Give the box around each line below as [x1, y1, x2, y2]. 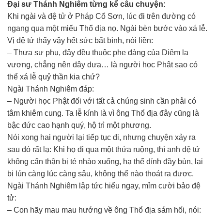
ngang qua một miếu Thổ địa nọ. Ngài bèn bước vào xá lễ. [7, 24, 207, 32]
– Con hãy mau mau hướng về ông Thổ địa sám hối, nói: [7, 206, 201, 214]
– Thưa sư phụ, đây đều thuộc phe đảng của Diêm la [7, 48, 188, 57]
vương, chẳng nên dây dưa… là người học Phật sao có [7, 61, 198, 69]
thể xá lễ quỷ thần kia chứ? [7, 73, 100, 81]
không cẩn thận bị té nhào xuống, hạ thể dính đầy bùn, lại [7, 157, 203, 166]
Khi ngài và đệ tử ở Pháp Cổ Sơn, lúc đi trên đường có [7, 12, 196, 20]
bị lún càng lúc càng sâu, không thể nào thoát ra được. [7, 170, 194, 178]
